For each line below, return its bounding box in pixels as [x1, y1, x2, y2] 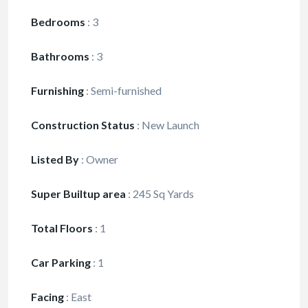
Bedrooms [31, 15, 85, 29]
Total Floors [31, 221, 93, 235]
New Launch [140, 118, 199, 132]
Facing [31, 290, 64, 304]
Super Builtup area [31, 187, 126, 201]
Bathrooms [31, 49, 89, 63]
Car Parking [31, 256, 91, 269]
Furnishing [31, 84, 84, 98]
